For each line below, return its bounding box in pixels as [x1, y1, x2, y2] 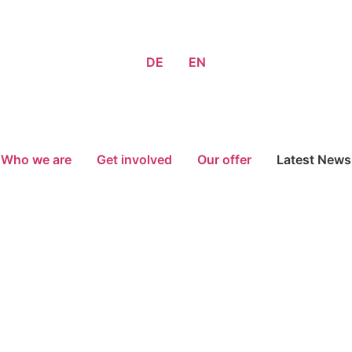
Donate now [149, 204, 203, 216]
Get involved [97, 152, 172, 167]
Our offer [197, 152, 251, 167]
